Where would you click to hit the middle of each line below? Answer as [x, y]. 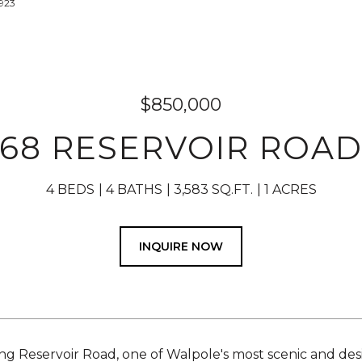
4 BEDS [70, 189]
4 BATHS [134, 189]
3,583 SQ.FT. [213, 189]
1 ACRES [290, 189]
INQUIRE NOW [181, 246]
